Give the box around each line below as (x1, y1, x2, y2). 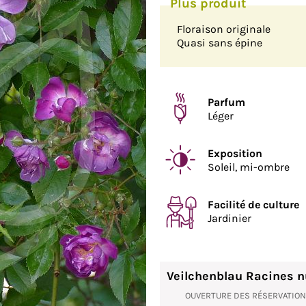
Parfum (208, 96, 245, 109)
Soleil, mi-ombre (208, 161, 290, 173)
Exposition (208, 147, 262, 160)
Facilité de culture (208, 198, 299, 211)
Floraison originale (177, 23, 270, 36)
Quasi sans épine (177, 36, 262, 49)
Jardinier (208, 212, 251, 225)
